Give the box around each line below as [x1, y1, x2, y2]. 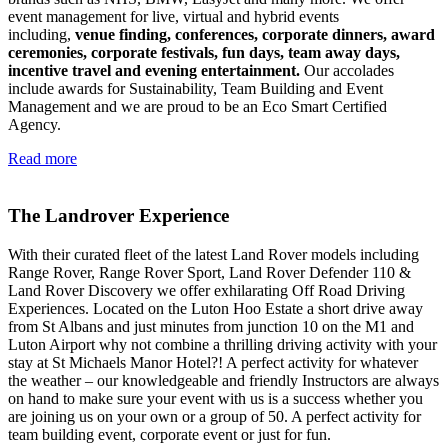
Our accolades [300, 62, 394, 80]
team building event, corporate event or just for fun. [8, 425, 331, 443]
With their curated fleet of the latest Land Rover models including [8, 245, 419, 263]
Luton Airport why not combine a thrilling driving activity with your [8, 335, 437, 353]
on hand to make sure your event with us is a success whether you [8, 389, 423, 407]
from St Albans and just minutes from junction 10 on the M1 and [8, 317, 414, 335]
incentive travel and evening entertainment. [8, 62, 300, 80]
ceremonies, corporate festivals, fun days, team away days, [8, 44, 400, 62]
